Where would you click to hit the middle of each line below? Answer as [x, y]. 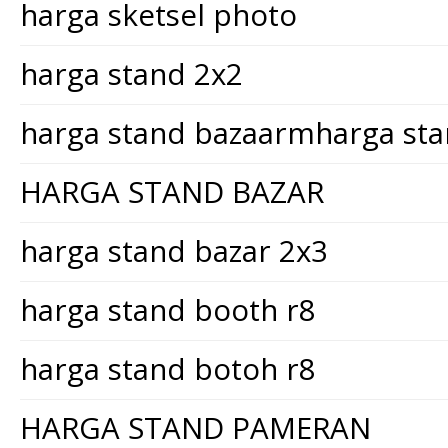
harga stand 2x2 [131, 73]
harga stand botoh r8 [168, 368]
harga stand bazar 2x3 [174, 250]
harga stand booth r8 [168, 309]
